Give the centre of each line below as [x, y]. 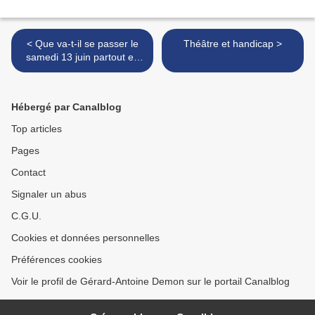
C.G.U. [26, 216]
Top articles [37, 129]
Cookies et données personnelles [85, 238]
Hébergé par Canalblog [66, 107]
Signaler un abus [49, 194]
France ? [82, 70]
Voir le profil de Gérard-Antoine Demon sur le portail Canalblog [150, 281]
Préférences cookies [57, 259]
